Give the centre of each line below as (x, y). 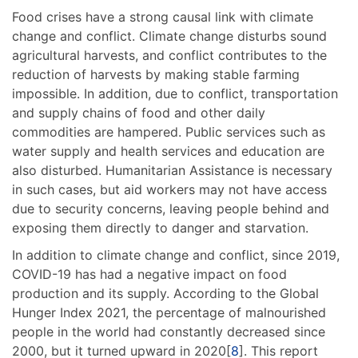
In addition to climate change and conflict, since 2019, (176, 255)
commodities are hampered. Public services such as (169, 132)
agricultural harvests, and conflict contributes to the (169, 56)
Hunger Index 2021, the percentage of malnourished (169, 313)
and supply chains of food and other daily (139, 113)
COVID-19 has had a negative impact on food (149, 274)
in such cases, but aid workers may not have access (169, 190)
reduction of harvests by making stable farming (156, 75)
